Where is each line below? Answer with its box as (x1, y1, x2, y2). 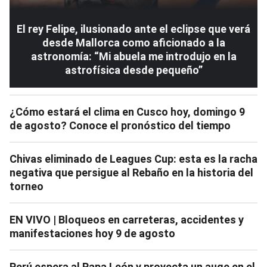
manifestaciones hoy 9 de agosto (10, 227, 175, 240)
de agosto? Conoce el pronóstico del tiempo (10, 119, 231, 132)
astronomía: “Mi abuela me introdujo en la (30, 50, 237, 63)
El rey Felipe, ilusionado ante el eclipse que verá (17, 23, 250, 36)
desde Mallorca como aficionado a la (42, 36, 225, 49)
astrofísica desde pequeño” (64, 64, 203, 77)
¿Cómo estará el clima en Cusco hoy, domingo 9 (10, 105, 245, 119)
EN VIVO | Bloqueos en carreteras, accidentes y (10, 213, 244, 226)
